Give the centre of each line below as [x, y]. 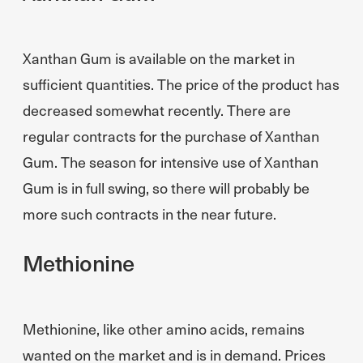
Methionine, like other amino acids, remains [164, 329]
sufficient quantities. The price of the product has [181, 84]
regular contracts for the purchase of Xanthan [171, 136]
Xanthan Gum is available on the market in [159, 58]
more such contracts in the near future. [149, 214]
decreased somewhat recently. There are [157, 110]
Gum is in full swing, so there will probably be [166, 188]
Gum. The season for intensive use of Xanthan [171, 162]
